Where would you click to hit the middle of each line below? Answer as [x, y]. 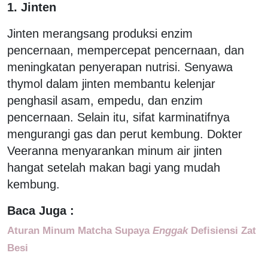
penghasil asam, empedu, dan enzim [105, 100]
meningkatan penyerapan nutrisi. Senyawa [120, 67]
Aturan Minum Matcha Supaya [80, 230]
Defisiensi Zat [223, 230]
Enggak [172, 230]
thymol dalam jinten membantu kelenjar [111, 83]
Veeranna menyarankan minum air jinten [115, 150]
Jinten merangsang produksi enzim [100, 33]
